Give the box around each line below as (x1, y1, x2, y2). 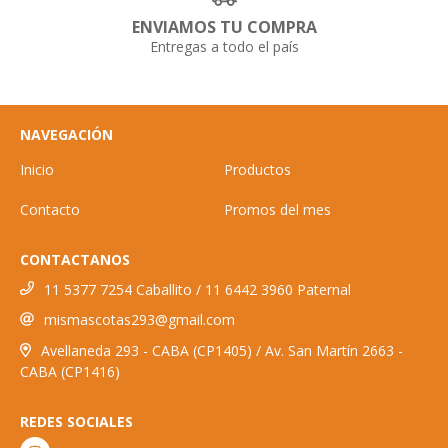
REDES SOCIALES (20, 411, 133, 431)
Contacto (20, 199, 80, 219)
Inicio (20, 159, 54, 179)
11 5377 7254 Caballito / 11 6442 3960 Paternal (44, 279, 351, 299)
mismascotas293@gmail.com (44, 310, 235, 330)
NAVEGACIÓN (20, 124, 113, 144)
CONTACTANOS (20, 249, 130, 269)
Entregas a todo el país (149, 36, 299, 56)
